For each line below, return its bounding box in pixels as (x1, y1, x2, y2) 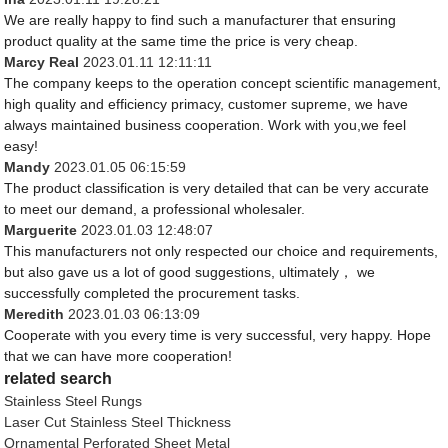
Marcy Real (4, 53, 80, 70)
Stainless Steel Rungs (4, 392, 143, 409)
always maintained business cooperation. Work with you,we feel (4, 116, 407, 133)
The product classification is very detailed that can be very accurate (4, 179, 430, 196)
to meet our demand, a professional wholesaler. (4, 200, 306, 217)
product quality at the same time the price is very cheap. (4, 32, 359, 49)
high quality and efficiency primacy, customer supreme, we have (4, 95, 409, 112)
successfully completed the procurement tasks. (4, 284, 301, 301)
